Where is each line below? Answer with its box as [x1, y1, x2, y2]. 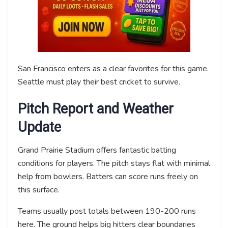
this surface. [18, 184, 60, 195]
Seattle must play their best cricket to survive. [18, 76, 180, 88]
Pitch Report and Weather [18, 101, 174, 118]
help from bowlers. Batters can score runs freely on [18, 170, 198, 182]
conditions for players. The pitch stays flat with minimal [18, 157, 210, 169]
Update [18, 119, 61, 136]
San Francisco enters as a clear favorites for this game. [18, 63, 209, 74]
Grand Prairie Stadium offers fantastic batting [18, 144, 176, 156]
